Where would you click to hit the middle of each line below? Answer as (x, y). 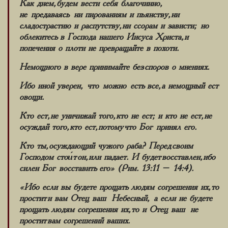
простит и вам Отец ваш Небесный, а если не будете (116, 198)
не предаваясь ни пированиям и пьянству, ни (99, 15)
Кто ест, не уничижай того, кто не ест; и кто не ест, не (116, 116)
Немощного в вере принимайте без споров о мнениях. (114, 67)
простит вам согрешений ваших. (75, 221)
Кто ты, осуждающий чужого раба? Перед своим (106, 146)
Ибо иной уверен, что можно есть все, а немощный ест (118, 86)
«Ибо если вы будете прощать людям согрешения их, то (119, 187)
